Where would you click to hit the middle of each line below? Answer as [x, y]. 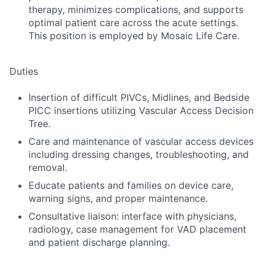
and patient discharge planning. [99, 243]
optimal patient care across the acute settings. [133, 23]
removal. [48, 168]
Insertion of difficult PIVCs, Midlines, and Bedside [139, 98]
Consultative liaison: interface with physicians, [132, 216]
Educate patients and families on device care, [131, 186]
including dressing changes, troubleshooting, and [139, 155]
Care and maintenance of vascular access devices [141, 142]
